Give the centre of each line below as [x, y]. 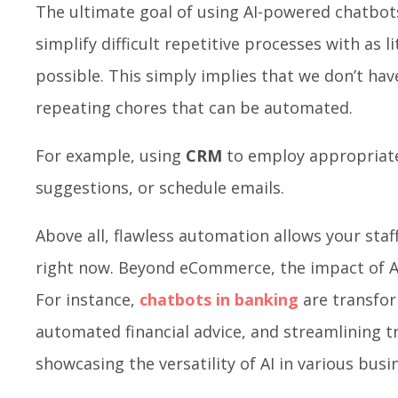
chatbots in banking [219, 300]
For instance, [88, 300]
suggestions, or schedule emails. [160, 188]
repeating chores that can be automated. [194, 108]
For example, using [111, 156]
